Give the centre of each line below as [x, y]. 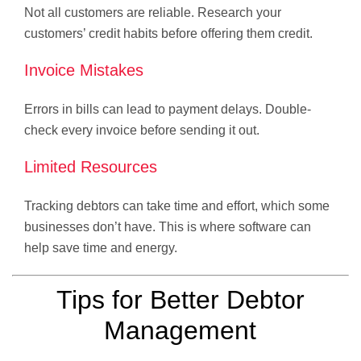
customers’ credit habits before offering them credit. [168, 33]
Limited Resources [91, 166]
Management [180, 330]
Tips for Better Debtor [180, 299]
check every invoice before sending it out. [142, 130]
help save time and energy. [101, 247]
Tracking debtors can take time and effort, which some [177, 205]
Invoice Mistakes [84, 70]
